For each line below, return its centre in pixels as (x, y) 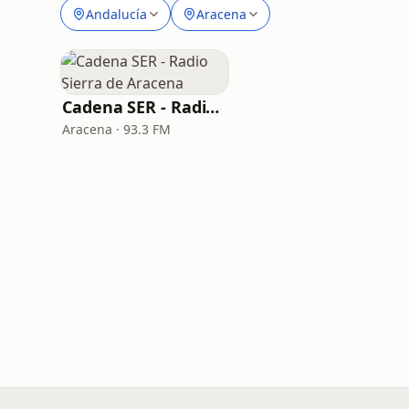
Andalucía (116, 14)
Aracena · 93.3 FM (116, 129)
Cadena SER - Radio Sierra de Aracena (213, 107)
